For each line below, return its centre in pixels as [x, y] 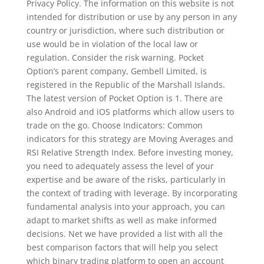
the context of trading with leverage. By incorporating [132, 193]
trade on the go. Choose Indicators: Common [114, 125]
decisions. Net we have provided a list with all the [124, 233]
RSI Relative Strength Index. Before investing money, [130, 152]
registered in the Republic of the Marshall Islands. [126, 84]
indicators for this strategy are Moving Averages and [130, 138]
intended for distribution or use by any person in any [131, 16]
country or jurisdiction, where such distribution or [125, 30]
